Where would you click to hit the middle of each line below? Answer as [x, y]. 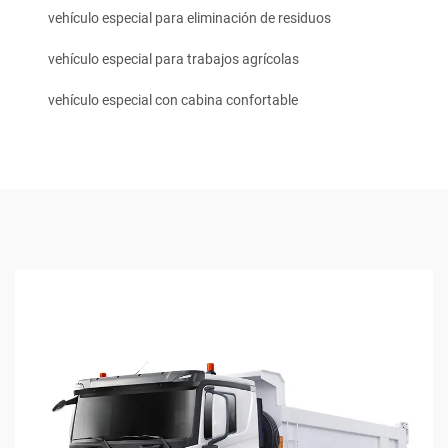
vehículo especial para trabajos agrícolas [173, 59]
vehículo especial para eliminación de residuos [189, 18]
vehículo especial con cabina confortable [173, 100]
